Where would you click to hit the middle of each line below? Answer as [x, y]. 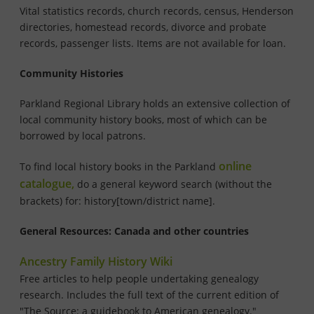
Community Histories [71, 74]
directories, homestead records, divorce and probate [143, 27]
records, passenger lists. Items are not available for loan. [153, 43]
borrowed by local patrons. [83, 136]
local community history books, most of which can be [143, 120]
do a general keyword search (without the [173, 184]
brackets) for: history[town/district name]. [117, 201]
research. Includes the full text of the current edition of [149, 295]
